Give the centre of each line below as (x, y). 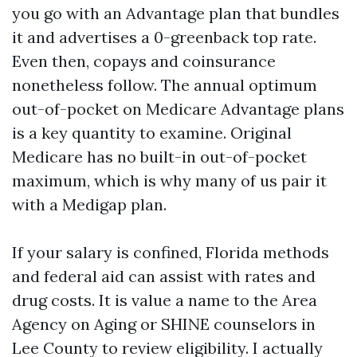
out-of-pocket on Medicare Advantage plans (178, 109)
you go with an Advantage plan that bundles (176, 13)
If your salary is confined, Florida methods (171, 252)
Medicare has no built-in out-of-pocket (159, 157)
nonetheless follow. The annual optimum (165, 85)
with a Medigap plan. (89, 204)
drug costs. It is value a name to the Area (165, 300)
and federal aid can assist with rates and (164, 276)
